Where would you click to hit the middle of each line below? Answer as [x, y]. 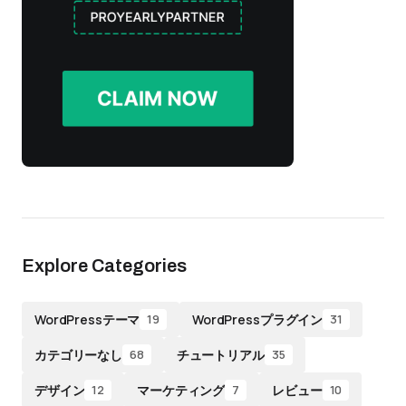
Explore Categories [104, 266]
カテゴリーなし [79, 354]
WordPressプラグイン [258, 319]
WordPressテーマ [87, 319]
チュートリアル [220, 354]
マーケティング [181, 390]
